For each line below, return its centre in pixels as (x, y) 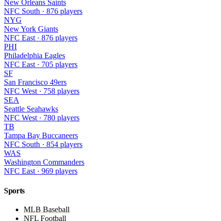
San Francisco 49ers (35, 82)
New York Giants (31, 29)
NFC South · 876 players (43, 11)
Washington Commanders (44, 162)
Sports (15, 190)
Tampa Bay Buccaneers (41, 136)
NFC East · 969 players (41, 171)
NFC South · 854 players (43, 145)
